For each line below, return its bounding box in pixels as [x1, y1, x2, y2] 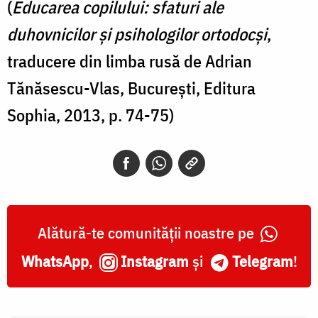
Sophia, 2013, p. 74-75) [7, 103, 174, 126]
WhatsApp [21, 250, 89, 271]
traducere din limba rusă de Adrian [7, 49, 252, 72]
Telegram [231, 250, 293, 271]
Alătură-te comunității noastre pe [38, 221, 258, 243]
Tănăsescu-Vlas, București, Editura [7, 76, 256, 99]
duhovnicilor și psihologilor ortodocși [7, 22, 267, 45]
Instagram [120, 250, 189, 271]
